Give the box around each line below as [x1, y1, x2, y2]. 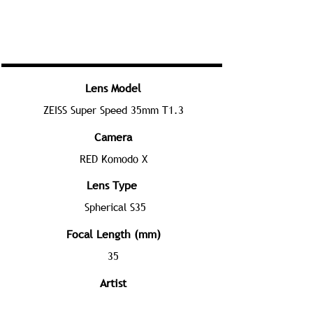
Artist [100, 275, 126, 291]
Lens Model [85, 80, 141, 96]
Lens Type [87, 177, 137, 193]
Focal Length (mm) [66, 226, 161, 242]
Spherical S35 [85, 200, 146, 214]
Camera [94, 129, 132, 145]
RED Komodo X [79, 152, 147, 166]
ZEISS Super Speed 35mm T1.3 [43, 103, 184, 117]
